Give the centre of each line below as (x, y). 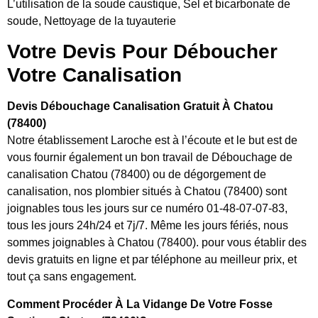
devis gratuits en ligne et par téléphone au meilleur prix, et (152, 260)
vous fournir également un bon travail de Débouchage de (150, 158)
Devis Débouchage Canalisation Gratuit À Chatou (140, 106)
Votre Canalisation (94, 75)
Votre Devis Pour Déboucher (142, 52)
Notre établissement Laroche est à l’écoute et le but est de (152, 141)
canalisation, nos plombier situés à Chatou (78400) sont (147, 192)
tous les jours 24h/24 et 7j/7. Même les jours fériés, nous (148, 226)
